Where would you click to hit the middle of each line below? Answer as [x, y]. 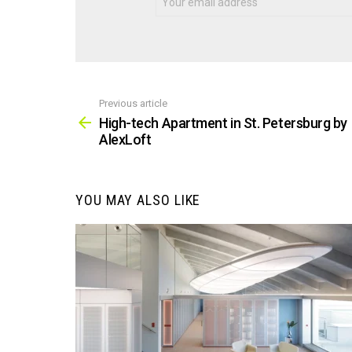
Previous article [133, 103]
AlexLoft [125, 140]
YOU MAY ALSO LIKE [138, 200]
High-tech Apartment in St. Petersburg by [223, 123]
